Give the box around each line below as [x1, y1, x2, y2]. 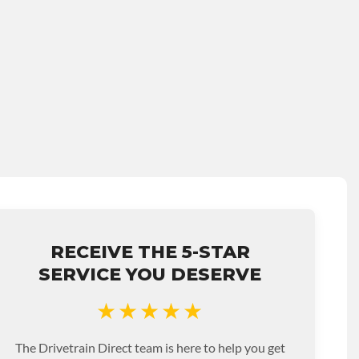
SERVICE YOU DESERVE [38, 263, 262, 285]
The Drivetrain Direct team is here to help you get [14, 339, 285, 355]
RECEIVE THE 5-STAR [50, 240, 250, 263]
